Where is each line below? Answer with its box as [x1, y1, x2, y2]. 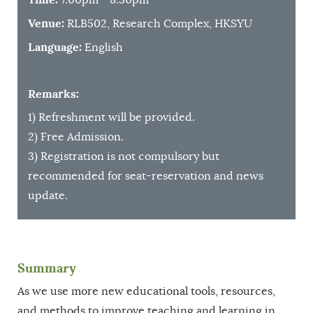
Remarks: [28, 87, 79, 101]
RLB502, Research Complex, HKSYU [64, 17, 252, 30]
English [82, 41, 123, 54]
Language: [28, 40, 82, 54]
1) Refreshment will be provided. [28, 110, 198, 124]
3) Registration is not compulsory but [28, 150, 219, 163]
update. [28, 189, 68, 202]
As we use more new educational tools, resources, [17, 284, 275, 298]
